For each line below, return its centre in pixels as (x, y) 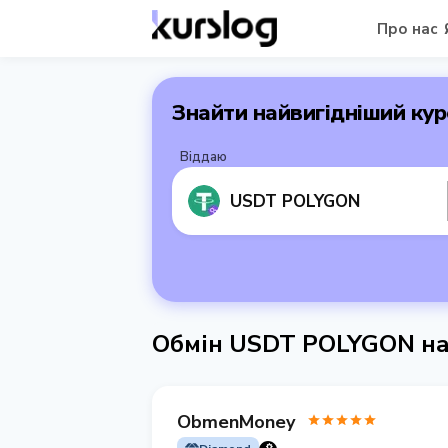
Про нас (407, 28)
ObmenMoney (236, 421)
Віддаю (203, 157)
